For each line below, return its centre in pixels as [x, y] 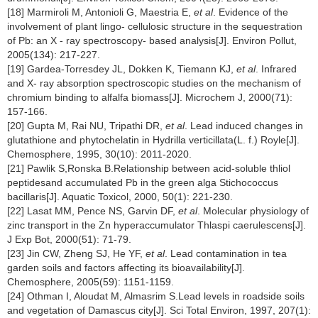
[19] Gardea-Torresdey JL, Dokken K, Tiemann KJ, [122, 68]
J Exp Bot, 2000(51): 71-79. [69, 239]
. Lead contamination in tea [226, 253]
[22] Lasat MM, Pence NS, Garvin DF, [93, 210]
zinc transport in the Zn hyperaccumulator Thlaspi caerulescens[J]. [157, 225]
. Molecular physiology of [253, 210]
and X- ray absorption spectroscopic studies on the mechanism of [154, 83]
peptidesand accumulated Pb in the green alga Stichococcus [143, 182]
